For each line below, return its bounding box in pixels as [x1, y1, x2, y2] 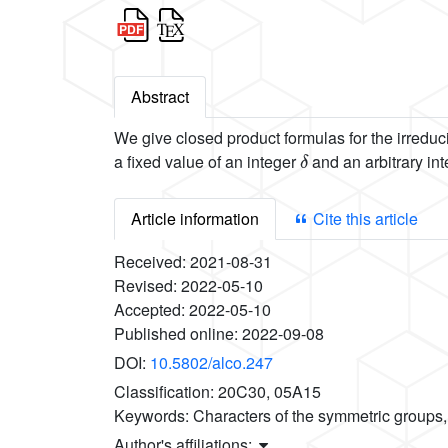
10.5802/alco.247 [150, 351, 273, 375]
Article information [131, 207, 259, 231]
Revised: [114, 274, 181, 298]
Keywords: [114, 404, 193, 428]
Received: [114, 250, 190, 274]
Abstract [131, 85, 189, 109]
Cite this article [309, 207, 418, 231]
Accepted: [114, 298, 189, 322]
